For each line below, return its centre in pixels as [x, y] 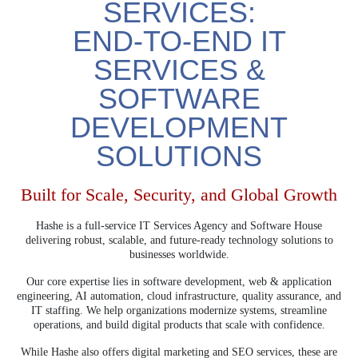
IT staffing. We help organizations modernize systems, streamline [179, 310]
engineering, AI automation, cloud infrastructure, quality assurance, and [179, 296]
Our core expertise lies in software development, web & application [179, 282]
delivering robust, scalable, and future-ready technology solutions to [179, 240]
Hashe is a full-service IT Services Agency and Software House [179, 226]
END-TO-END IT [179, 41]
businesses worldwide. [179, 255]
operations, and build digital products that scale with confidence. [179, 325]
